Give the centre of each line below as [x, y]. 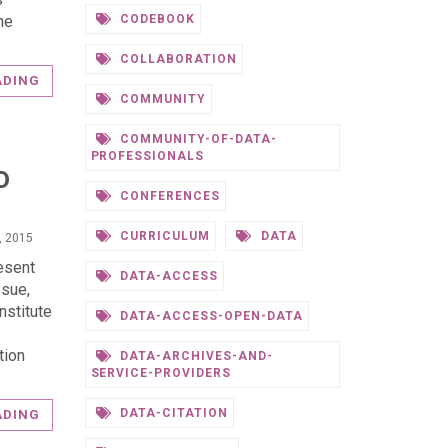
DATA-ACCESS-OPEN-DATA [209, 316]
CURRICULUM [163, 236]
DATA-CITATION [172, 413]
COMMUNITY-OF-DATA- [196, 139]
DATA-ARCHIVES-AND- [194, 356]
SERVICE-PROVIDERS [160, 373]
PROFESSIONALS [147, 156]
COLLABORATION [176, 59]
